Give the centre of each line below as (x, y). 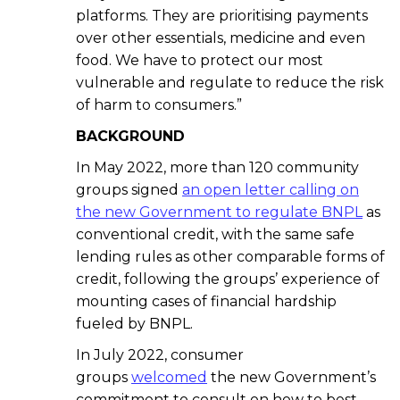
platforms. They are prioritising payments (222, 16)
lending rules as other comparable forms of (230, 257)
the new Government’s (292, 378)
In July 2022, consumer (160, 355)
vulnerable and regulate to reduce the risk (230, 83)
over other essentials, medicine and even (221, 38)
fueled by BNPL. (134, 324)
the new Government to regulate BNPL (219, 212)
